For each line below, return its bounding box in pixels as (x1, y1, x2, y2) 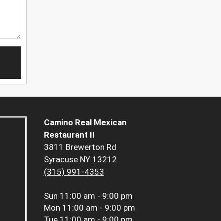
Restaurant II (43, 130, 95, 140)
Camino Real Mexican (43, 117, 127, 128)
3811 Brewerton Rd (43, 142, 116, 152)
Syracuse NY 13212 (43, 154, 117, 165)
